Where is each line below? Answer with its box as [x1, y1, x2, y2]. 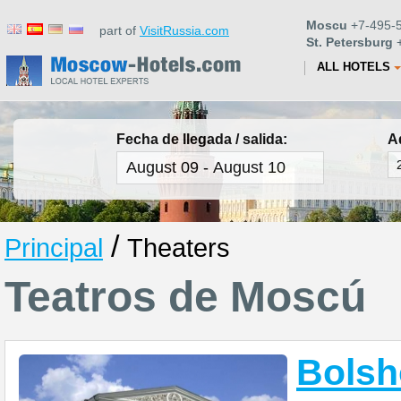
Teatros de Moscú [4, 272, 366, 320]
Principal [4, 233, 103, 262]
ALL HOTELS [317, 60, 390, 73]
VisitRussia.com [140, 23, 229, 38]
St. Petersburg [306, 35, 393, 49]
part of [89, 23, 140, 38]
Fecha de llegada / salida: [116, 132, 287, 147]
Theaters [127, 233, 230, 262]
